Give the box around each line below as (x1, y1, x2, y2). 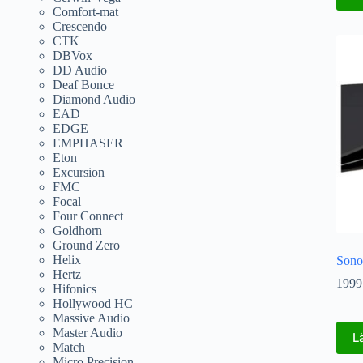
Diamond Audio (53, 92, 135, 106)
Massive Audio (53, 310, 130, 325)
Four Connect (53, 208, 123, 223)
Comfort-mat (53, 4, 118, 19)
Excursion (53, 164, 105, 179)
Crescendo (53, 19, 107, 33)
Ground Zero (53, 237, 120, 252)
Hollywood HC (53, 296, 133, 310)
